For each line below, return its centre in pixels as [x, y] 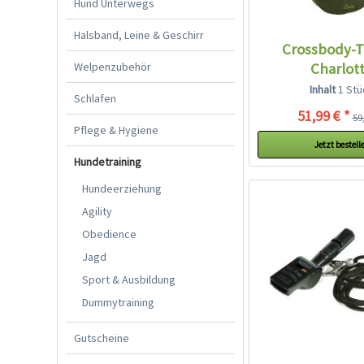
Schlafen [95, 98]
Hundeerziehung [122, 188]
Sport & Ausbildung [129, 279]
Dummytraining [118, 302]
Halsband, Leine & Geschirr [139, 35]
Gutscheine [102, 338]
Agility [97, 211]
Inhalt [324, 89]
